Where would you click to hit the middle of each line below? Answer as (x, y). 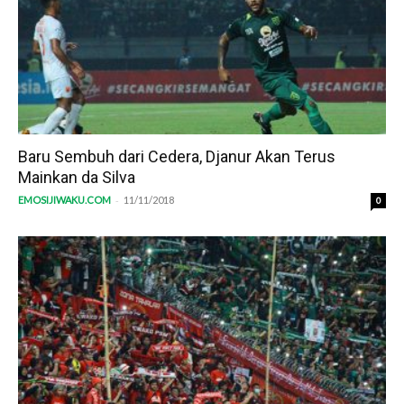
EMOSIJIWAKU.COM (64, 200)
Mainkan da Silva (77, 178)
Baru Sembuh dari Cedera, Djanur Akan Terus (177, 157)
